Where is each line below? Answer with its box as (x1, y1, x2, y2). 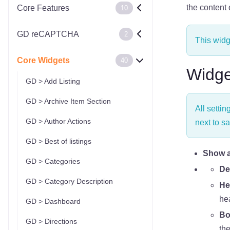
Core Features (17, 4, 69, 12)
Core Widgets (17, 56, 70, 65)
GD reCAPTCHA (17, 30, 79, 39)
